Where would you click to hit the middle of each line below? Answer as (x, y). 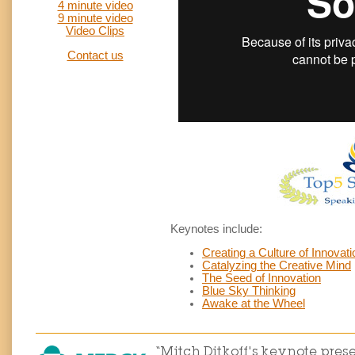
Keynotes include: (216, 229)
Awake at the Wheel (254, 304)
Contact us (95, 55)
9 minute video (95, 19)
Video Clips (95, 31)
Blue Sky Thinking (249, 291)
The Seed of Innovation (261, 279)
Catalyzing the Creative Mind (277, 266)
